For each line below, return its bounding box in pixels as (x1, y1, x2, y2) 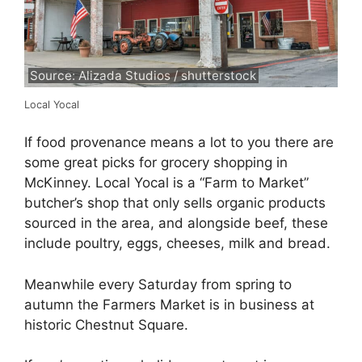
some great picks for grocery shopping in (24, 154, 288, 171)
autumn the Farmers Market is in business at (24, 296, 314, 313)
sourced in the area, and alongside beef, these (24, 215, 328, 232)
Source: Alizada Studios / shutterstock (30, 67, 257, 83)
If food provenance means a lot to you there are (24, 134, 334, 151)
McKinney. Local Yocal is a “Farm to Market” (24, 175, 309, 192)
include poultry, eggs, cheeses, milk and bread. (24, 235, 330, 252)
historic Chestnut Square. (24, 316, 188, 333)
